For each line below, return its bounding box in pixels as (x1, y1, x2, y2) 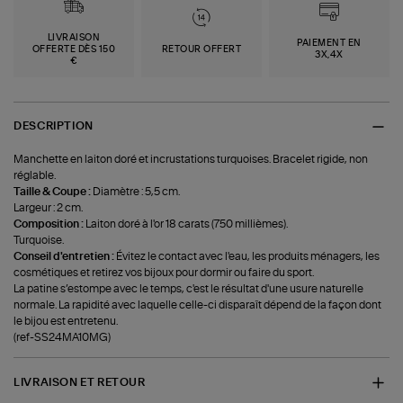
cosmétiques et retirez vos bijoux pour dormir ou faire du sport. (13, 267, 315, 279)
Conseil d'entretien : (13, 251, 117, 263)
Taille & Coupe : (13, 186, 94, 198)
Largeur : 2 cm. (13, 202, 84, 214)
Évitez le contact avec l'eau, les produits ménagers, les (116, 251, 381, 263)
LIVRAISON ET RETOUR (13, 376, 146, 388)
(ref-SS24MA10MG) (13, 332, 112, 344)
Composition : (13, 219, 86, 230)
